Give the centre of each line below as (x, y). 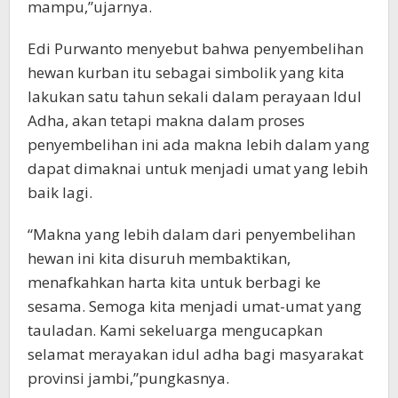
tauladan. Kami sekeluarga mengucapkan (175, 330)
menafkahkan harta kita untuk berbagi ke (174, 283)
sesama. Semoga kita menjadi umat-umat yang (195, 306)
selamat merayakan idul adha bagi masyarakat (195, 354)
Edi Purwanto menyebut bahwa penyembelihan (195, 49)
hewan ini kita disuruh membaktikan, (159, 259)
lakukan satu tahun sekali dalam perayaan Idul (195, 97)
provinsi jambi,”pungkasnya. (128, 378)
